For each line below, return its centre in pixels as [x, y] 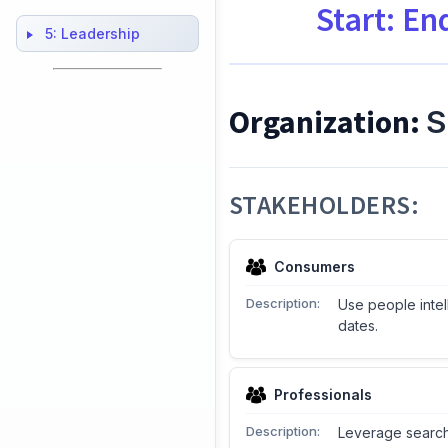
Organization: [327, 122]
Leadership [100, 33]
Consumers [314, 267]
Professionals [322, 395]
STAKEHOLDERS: [324, 205]
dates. [357, 326]
